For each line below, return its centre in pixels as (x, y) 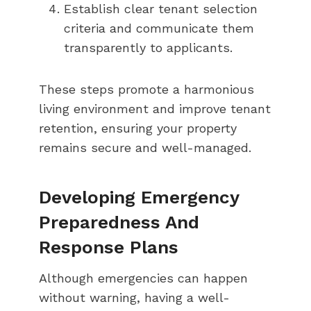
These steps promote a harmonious (146, 89)
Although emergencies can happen (143, 278)
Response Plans (109, 247)
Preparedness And (119, 222)
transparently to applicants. (148, 47)
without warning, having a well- (134, 297)
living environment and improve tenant (155, 108)
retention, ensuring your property (138, 128)
